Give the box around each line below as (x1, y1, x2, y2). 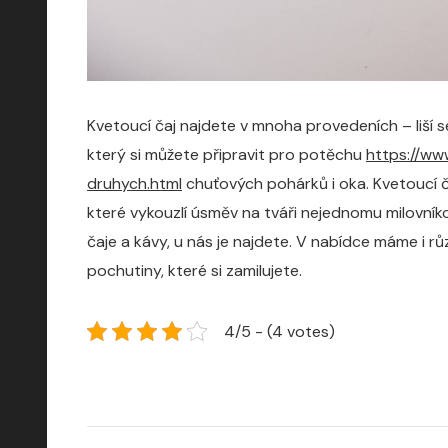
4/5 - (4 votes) (224, 320, 335, 342)
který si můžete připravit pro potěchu (87, 143, 366, 165)
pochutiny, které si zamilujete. (87, 259, 302, 281)
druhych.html (87, 172, 182, 194)
